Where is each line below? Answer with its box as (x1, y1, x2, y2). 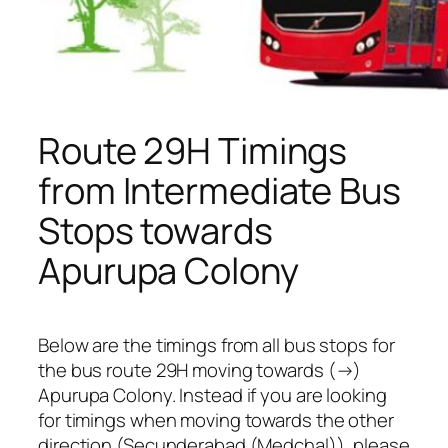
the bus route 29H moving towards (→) (38, 357, 362, 384)
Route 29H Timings (38, 125, 348, 175)
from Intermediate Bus (38, 165, 401, 215)
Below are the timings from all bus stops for (38, 332, 395, 359)
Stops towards (38, 205, 273, 255)
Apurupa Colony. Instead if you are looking (38, 382, 387, 409)
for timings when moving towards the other (38, 407, 394, 434)
